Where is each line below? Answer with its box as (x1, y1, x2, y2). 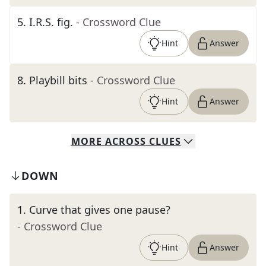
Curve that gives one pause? (29, 202, 170, 217)
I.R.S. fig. (29, 15, 73, 29)
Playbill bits (29, 73, 87, 87)
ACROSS (104, 135, 146, 148)
